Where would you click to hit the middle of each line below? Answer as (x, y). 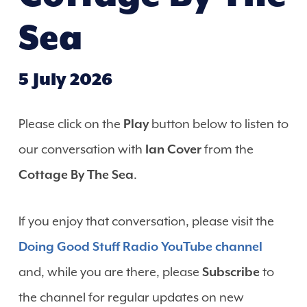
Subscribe (231, 271)
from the (227, 149)
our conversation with (82, 149)
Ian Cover (173, 149)
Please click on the (71, 123)
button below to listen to (218, 123)
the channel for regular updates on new (131, 297)
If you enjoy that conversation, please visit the (146, 221)
